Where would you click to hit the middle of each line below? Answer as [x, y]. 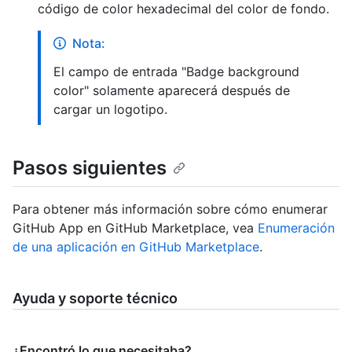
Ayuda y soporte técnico [95, 298]
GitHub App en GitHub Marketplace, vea [135, 227]
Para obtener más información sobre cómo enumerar [170, 209]
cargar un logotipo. [110, 110]
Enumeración [296, 227]
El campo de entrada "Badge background [176, 72]
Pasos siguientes [90, 168]
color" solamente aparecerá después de [172, 91]
